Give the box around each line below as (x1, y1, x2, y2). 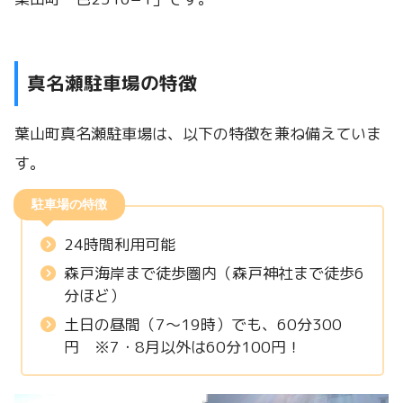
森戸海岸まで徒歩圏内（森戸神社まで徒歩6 (63, 262, 364, 283)
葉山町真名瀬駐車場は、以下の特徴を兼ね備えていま (14, 123, 381, 145)
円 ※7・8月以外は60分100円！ (63, 336, 301, 357)
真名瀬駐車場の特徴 (27, 70, 197, 97)
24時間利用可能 (63, 233, 175, 255)
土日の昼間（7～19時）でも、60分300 (63, 313, 342, 335)
